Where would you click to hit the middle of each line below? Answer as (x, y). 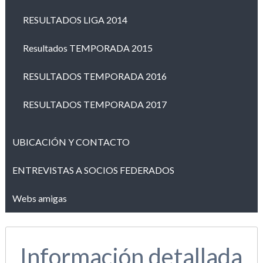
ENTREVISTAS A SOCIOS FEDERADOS (93, 170)
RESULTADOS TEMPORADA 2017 (95, 104)
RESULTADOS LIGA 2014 (75, 20)
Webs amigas (39, 198)
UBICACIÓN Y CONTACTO (71, 142)
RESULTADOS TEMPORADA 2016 (95, 76)
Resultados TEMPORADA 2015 (87, 48)
